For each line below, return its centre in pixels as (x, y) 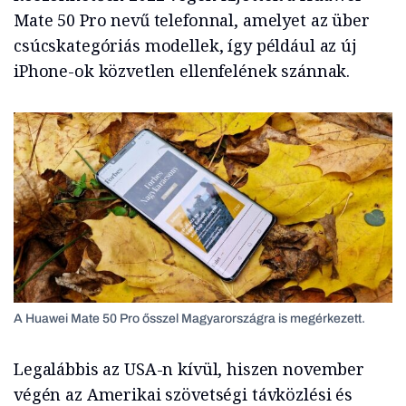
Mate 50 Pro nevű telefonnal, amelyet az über (192, 20)
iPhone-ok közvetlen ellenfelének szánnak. (182, 71)
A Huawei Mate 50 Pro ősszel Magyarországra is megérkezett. (189, 318)
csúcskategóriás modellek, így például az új (185, 46)
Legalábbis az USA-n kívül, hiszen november (189, 368)
